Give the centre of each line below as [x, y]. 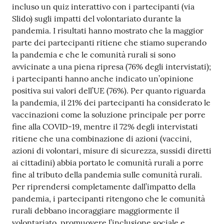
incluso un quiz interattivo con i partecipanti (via [103, 6]
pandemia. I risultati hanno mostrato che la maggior [108, 30]
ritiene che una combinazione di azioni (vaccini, [102, 138]
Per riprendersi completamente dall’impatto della [104, 186]
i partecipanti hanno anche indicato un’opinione [103, 78]
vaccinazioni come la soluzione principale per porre [109, 114]
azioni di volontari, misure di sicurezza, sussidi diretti [112, 150]
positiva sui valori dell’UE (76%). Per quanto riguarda [109, 90]
